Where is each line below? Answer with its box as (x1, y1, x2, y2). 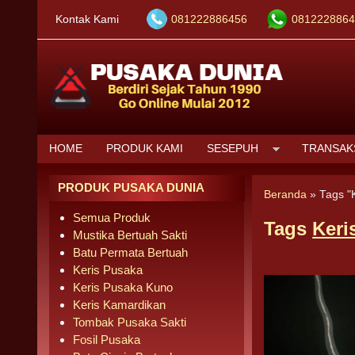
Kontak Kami (55, 13, 119, 25)
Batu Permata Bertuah (73, 246, 188, 259)
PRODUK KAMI (106, 143, 183, 155)
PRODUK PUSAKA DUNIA (58, 181, 204, 194)
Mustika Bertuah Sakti (73, 228, 187, 242)
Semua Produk (73, 211, 151, 224)
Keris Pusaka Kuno (73, 281, 173, 294)
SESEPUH (207, 143, 258, 155)
